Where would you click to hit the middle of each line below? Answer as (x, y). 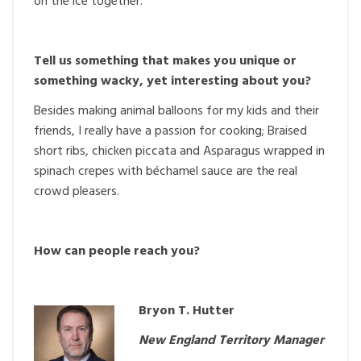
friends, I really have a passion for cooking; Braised (170, 131)
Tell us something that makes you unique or (165, 61)
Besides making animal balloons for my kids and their (176, 111)
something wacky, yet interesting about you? (172, 81)
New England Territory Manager (231, 341)
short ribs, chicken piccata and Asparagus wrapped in (179, 151)
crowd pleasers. (77, 192)
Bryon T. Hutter (187, 311)
